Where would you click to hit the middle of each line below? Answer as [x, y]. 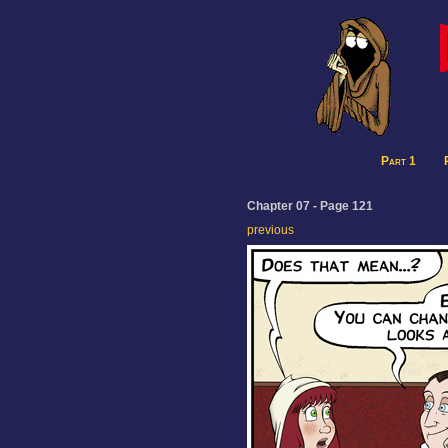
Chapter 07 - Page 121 [310, 206]
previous [270, 230]
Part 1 [398, 161]
